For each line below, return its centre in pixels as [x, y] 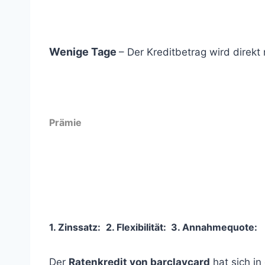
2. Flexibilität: [136, 227]
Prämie [65, 122]
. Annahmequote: [217, 227]
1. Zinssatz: [75, 227]
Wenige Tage [84, 52]
